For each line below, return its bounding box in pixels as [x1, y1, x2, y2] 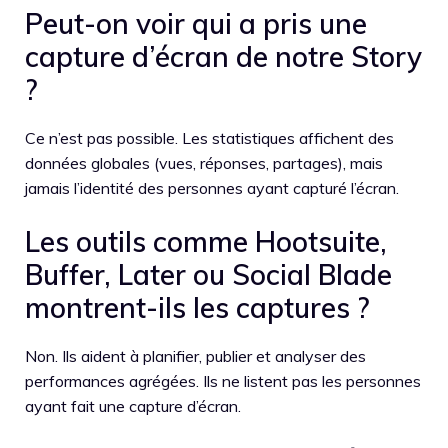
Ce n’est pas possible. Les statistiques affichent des [25, 127, 394, 148]
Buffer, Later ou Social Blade [25, 256, 392, 292]
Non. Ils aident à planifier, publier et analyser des [25, 345, 366, 366]
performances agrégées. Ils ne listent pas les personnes [25, 370, 421, 391]
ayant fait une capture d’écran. [25, 395, 241, 416]
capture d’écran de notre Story [25, 38, 422, 74]
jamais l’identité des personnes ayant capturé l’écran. [25, 177, 399, 198]
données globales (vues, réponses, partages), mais [25, 152, 383, 173]
